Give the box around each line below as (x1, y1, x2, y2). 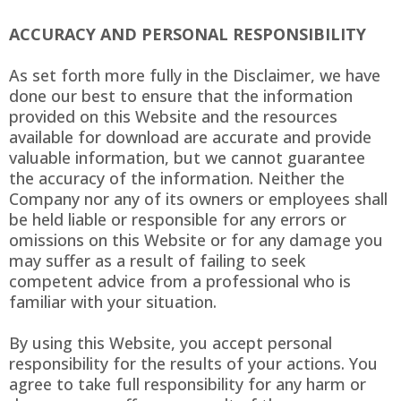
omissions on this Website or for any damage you (9, 229, 383, 252)
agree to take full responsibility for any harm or (9, 373, 366, 396)
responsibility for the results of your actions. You (9, 353, 378, 375)
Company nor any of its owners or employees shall (9, 188, 388, 210)
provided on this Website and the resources (9, 106, 337, 128)
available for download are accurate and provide (9, 126, 371, 149)
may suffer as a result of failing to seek (9, 250, 305, 272)
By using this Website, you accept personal (9, 332, 332, 354)
